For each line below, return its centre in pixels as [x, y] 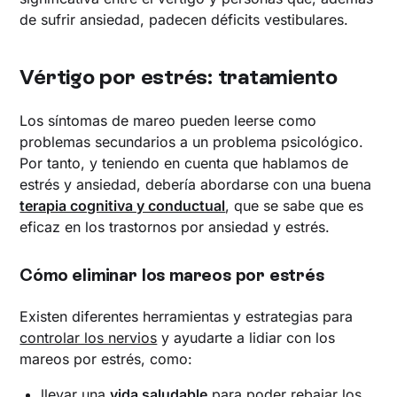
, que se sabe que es [295, 205]
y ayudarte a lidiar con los [246, 337]
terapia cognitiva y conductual [123, 205]
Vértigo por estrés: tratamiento [179, 76]
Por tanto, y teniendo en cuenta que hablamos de [184, 163]
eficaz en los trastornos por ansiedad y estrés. [175, 226]
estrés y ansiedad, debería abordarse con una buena [196, 184]
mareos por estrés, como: [106, 358]
